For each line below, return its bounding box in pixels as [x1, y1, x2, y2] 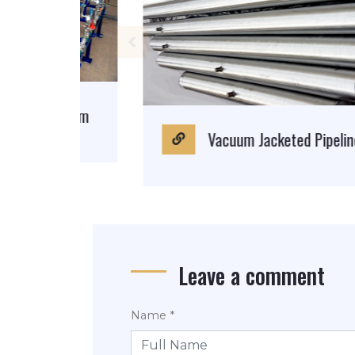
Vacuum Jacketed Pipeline [158, 127, 311, 151]
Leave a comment [178, 258, 325, 292]
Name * [131, 307, 174, 323]
